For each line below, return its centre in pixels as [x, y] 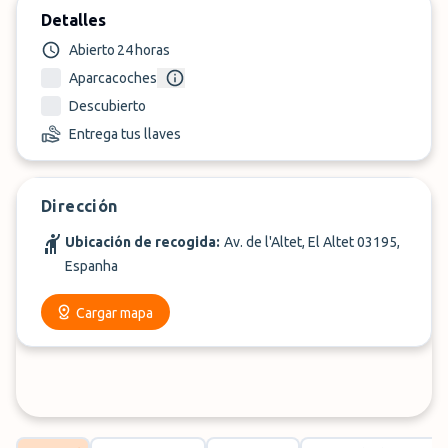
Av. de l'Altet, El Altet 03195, [312, 242]
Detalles [73, 20]
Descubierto [107, 106]
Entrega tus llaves [125, 134]
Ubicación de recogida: [142, 242]
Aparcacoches [113, 78]
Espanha [91, 266]
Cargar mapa [114, 313]
